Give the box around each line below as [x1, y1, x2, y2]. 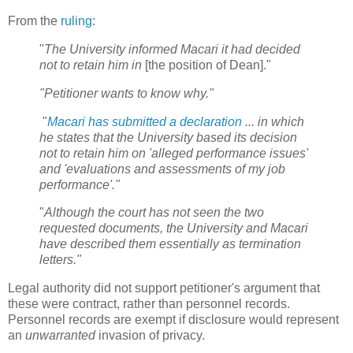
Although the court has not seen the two [44, 206, 264, 220]
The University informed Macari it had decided [44, 42, 300, 56]
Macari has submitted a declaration [47, 114, 242, 128]
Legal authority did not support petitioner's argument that [8, 281, 320, 295]
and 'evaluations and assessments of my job [39, 162, 285, 176]
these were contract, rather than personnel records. [8, 297, 290, 311]
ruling [61, 14, 92, 28]
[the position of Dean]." [145, 58, 271, 72]
